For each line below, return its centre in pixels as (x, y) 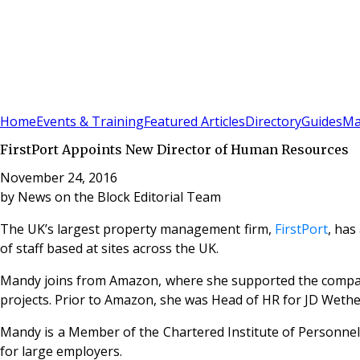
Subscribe (57, 101)
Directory (273, 122)
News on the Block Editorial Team (119, 196)
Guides (322, 122)
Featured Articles (194, 122)
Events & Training (90, 122)
